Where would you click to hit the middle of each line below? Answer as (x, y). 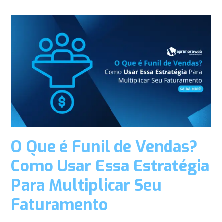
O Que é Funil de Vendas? (104, 146)
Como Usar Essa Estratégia (110, 166)
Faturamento (59, 204)
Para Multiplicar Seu (86, 185)
